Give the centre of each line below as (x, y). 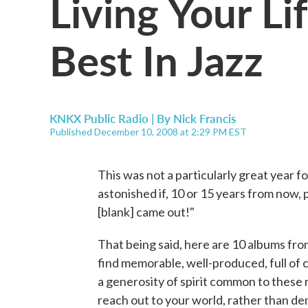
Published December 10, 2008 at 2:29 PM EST (148, 132)
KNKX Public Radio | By (111, 118)
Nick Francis (205, 118)
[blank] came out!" (146, 212)
